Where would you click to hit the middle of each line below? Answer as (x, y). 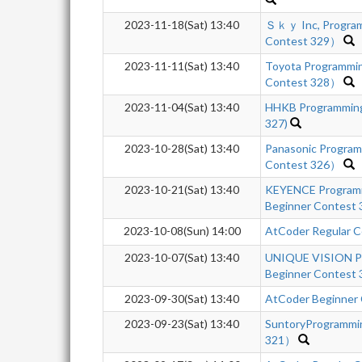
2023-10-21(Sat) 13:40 (182, 189)
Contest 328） (303, 82)
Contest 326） (303, 164)
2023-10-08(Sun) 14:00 (182, 231)
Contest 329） (303, 41)
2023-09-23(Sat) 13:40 (182, 324)
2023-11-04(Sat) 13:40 (182, 107)
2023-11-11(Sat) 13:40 (182, 66)
